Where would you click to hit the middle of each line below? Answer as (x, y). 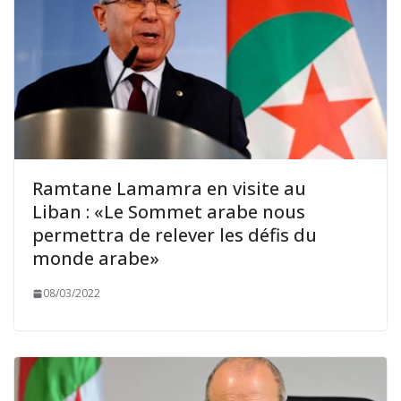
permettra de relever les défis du (175, 235)
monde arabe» (96, 259)
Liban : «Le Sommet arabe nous (169, 212)
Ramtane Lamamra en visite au (169, 189)
